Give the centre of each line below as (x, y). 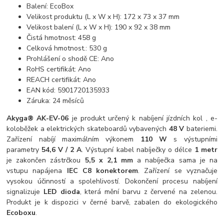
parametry (24, 149)
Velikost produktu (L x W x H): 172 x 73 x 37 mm (103, 16)
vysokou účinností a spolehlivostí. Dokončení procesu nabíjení (112, 181)
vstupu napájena (37, 170)
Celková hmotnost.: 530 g (67, 48)
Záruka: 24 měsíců (55, 100)
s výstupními (192, 139)
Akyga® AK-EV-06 (38, 118)
